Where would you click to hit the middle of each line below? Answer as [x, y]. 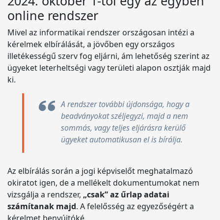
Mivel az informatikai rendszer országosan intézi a [101, 32]
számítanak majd [42, 206]
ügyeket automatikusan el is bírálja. [122, 139]
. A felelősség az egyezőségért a [135, 206]
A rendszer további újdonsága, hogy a [125, 104]
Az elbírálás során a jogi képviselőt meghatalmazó [100, 171]
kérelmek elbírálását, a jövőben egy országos [91, 44]
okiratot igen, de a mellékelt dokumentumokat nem [103, 183]
